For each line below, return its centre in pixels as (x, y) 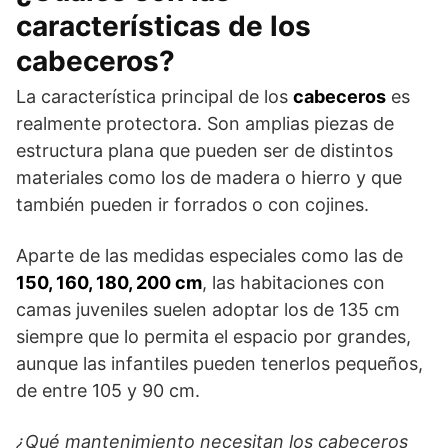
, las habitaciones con (293, 282)
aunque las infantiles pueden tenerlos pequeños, (219, 363)
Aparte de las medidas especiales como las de (209, 255)
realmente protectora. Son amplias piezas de (205, 123)
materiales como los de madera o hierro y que (209, 177)
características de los (163, 25)
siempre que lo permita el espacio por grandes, (213, 336)
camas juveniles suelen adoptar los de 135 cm (208, 309)
